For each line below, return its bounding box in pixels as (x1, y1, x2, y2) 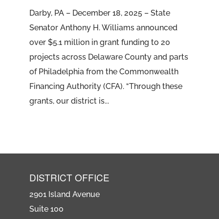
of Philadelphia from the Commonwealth (29, 66, 178, 76)
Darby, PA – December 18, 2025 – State (29, 8, 170, 18)
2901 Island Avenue (29, 189, 100, 199)
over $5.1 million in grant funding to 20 (29, 37, 170, 47)
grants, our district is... (29, 96, 109, 106)
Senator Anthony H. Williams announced (29, 22, 177, 32)
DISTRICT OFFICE (29, 170, 109, 184)
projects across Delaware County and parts (29, 52, 188, 62)
